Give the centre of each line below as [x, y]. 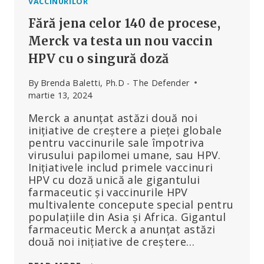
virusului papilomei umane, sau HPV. [125, 155]
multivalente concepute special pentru [131, 204]
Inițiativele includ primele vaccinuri [121, 167]
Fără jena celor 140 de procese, [125, 24]
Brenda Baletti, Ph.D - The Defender [115, 82]
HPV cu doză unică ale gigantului [114, 179]
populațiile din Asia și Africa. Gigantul [127, 217]
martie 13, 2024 [60, 95]
